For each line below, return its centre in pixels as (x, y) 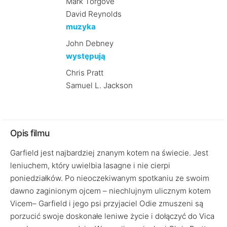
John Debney (89, 43)
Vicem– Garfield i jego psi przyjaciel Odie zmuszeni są (107, 203)
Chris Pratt (84, 73)
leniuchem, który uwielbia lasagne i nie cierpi (90, 165)
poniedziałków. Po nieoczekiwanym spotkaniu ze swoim (110, 178)
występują (85, 56)
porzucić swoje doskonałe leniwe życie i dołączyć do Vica (112, 216)
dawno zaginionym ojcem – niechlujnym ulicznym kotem (110, 191)
